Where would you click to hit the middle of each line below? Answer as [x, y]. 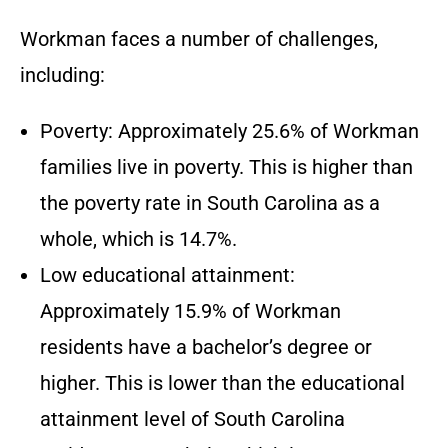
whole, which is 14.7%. [138, 239]
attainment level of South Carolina [192, 419]
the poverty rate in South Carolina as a [210, 203]
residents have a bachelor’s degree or [206, 347]
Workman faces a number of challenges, [199, 39]
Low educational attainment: [167, 275]
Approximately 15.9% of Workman [190, 311]
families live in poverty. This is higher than [226, 167]
